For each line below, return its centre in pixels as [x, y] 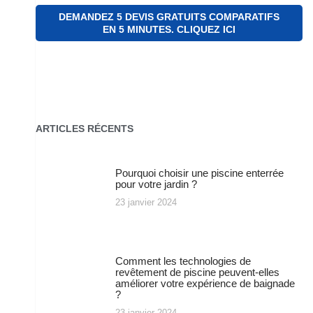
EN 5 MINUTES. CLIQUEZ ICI [169, 29]
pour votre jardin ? [156, 184]
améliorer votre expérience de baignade [205, 283]
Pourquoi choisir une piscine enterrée [199, 173]
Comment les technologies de [183, 261]
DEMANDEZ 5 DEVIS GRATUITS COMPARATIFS [169, 17]
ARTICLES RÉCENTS [85, 129]
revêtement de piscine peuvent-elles [197, 272]
